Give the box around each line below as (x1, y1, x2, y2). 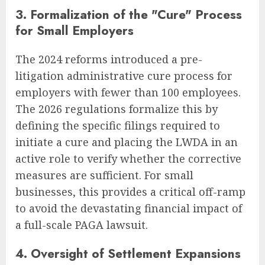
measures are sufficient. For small (15, 168, 193, 183)
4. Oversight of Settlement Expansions (15, 244, 241, 263)
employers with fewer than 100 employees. (15, 85, 241, 100)
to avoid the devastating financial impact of (15, 201, 242, 216)
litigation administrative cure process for (15, 69, 232, 83)
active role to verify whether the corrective (15, 151, 241, 166)
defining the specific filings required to (15, 118, 220, 133)
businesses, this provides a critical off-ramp (15, 185, 245, 199)
